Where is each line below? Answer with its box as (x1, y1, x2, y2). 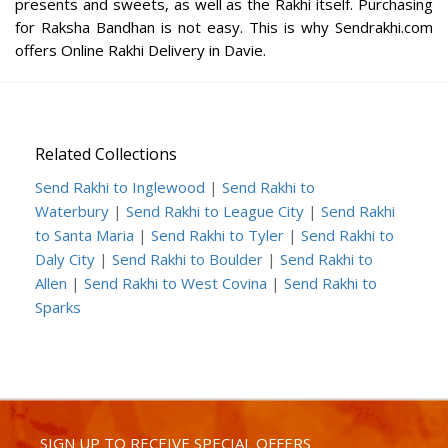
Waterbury (35, 201, 109, 221)
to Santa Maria (35, 225, 134, 245)
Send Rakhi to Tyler (151, 225, 284, 245)
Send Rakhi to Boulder (112, 249, 263, 269)
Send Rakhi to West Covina (84, 273, 267, 293)
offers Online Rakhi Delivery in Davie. (15, 40, 266, 60)
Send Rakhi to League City (126, 201, 304, 221)
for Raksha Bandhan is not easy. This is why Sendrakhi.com (15, 17, 433, 37)
